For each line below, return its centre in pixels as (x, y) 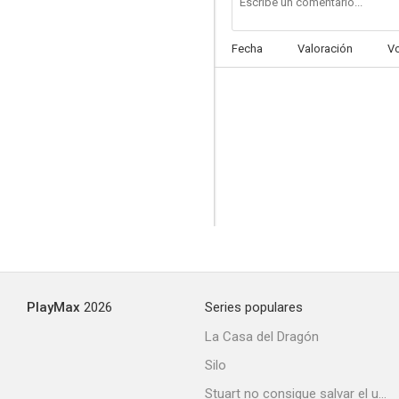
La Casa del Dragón (262, 337)
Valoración (325, 49)
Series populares (254, 307)
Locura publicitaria (310, 312)
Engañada (310, 102)
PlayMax (53, 307)
